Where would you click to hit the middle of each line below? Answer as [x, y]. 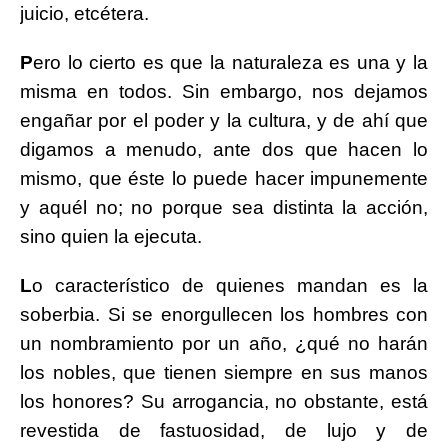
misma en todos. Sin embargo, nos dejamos [224, 92]
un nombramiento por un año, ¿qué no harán [224, 344]
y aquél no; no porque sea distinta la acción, [224, 208]
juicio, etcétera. [84, 14]
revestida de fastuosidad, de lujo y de [224, 431]
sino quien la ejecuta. [111, 237]
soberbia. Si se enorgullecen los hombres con [224, 315]
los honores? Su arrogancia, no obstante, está [224, 402]
